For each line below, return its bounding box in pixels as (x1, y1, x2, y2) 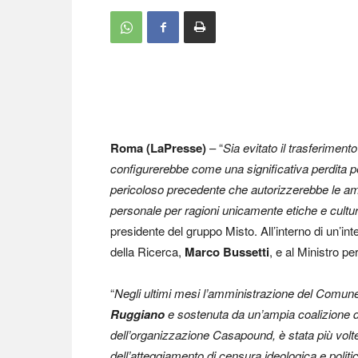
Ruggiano (110, 305, 165, 323)
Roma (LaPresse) (110, 139, 206, 157)
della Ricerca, (110, 243, 185, 260)
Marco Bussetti (185, 243, 269, 261)
